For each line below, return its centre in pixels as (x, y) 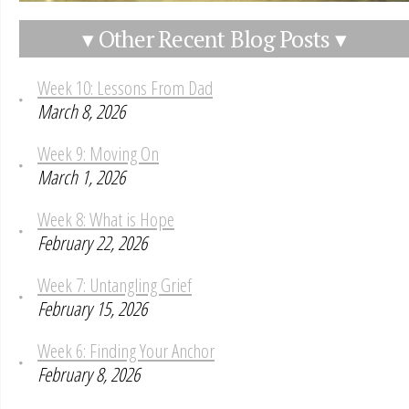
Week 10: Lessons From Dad (125, 87)
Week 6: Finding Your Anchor (126, 350)
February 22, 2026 (92, 242)
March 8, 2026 (81, 111)
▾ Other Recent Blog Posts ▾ (214, 38)
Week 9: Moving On (98, 153)
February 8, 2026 (89, 374)
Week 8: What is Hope (106, 219)
